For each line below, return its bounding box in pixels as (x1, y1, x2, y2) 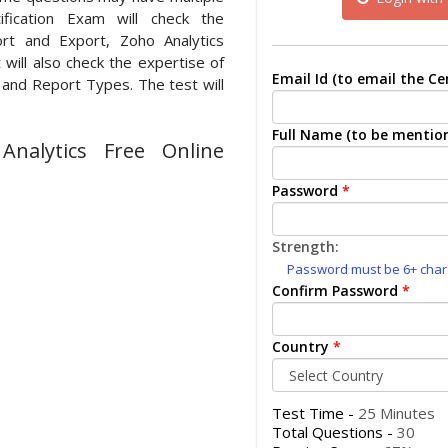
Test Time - (272, 403, 358, 423)
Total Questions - (272, 422, 397, 442)
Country (272, 337, 329, 356)
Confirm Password (272, 281, 398, 300)
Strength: (272, 237, 339, 256)
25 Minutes (358, 403, 435, 423)
